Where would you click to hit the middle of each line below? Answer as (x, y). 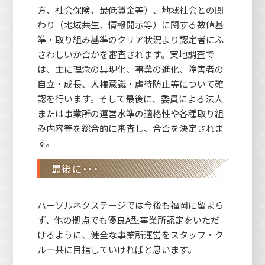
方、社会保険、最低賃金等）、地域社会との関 (130, 9)
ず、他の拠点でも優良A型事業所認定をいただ (128, 219)
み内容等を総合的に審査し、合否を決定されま (130, 128)
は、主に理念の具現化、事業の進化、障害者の (130, 69)
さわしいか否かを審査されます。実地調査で (125, 54)
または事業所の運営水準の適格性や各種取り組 (130, 113)
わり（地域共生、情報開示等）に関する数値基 (130, 24)
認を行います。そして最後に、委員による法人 (130, 98)
